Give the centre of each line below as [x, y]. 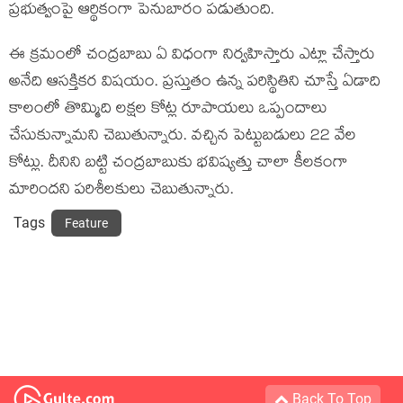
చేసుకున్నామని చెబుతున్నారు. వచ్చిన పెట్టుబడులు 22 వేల [183, 137]
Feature [86, 223]
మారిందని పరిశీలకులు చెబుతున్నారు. [121, 191]
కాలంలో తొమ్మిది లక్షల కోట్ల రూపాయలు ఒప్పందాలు [168, 110]
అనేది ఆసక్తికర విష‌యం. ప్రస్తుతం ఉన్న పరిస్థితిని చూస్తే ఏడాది [195, 83]
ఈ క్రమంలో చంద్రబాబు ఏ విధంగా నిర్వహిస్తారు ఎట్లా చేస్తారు [192, 56]
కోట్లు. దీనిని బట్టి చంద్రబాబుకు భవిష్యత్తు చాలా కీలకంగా [179, 164]
